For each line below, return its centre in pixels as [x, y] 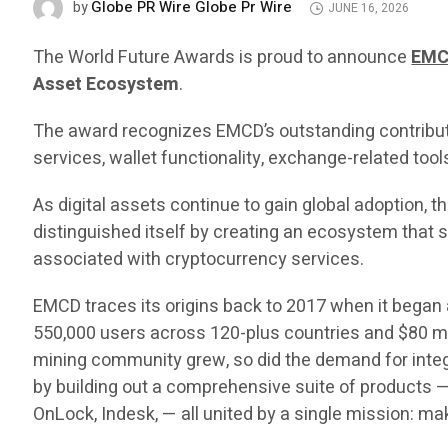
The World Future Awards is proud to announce [222, 58]
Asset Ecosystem [106, 85]
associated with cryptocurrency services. [199, 260]
